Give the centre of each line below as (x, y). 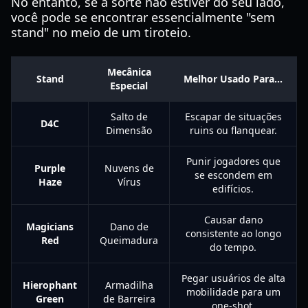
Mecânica (129, 72)
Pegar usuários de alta (233, 278)
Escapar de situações (233, 117)
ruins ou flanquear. (233, 130)
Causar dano (233, 220)
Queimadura (129, 240)
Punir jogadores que (233, 161)
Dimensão (129, 130)
